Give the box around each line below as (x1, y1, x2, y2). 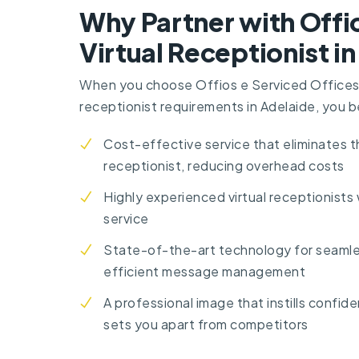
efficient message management (103, 262, 305, 280)
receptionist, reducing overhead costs (103, 156, 345, 174)
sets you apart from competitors (103, 315, 309, 333)
